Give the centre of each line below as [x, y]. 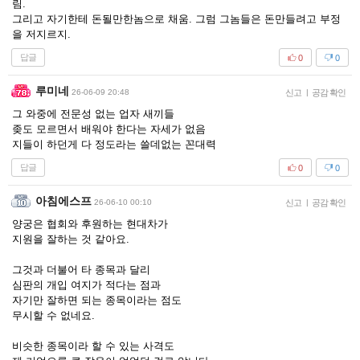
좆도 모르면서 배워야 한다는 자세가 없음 [109, 129]
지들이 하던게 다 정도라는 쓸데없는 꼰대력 [114, 144]
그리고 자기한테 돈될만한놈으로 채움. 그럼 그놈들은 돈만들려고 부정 [176, 19]
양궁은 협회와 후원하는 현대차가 [92, 224]
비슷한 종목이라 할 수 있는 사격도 [95, 346]
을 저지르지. [41, 34]
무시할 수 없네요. [53, 315]
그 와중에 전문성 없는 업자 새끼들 [93, 114]
